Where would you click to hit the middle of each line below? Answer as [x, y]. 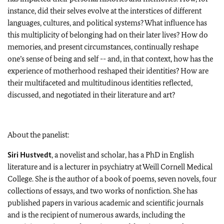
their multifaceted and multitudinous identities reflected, [100, 82]
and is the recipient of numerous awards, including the [96, 214]
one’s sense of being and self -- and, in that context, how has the [110, 58]
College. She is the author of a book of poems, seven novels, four [112, 178]
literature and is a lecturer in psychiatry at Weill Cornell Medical [110, 166]
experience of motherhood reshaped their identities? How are [108, 70]
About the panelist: [38, 134]
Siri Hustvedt [29, 154]
